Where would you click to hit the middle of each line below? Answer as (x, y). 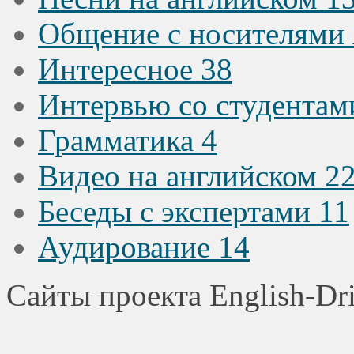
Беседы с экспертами (178, 211)
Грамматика (120, 140)
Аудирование (128, 247)
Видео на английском (181, 175)
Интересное (119, 69)
